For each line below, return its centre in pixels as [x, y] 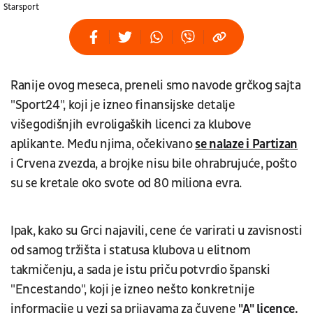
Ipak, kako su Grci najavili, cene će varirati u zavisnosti [156, 231]
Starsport [21, 7]
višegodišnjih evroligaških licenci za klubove [131, 124]
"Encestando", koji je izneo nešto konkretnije [133, 289]
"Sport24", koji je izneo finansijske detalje [123, 105]
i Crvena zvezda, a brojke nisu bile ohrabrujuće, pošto [154, 163]
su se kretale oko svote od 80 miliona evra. [128, 183]
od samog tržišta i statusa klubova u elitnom [131, 250]
